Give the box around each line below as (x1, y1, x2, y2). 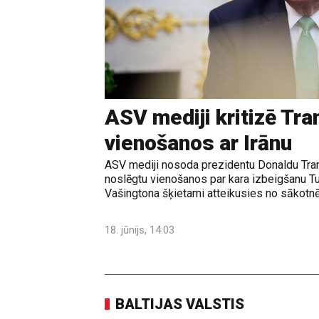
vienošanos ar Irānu (105, 130, 292, 156)
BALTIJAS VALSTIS (115, 296, 244, 313)
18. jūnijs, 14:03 (105, 224, 174, 237)
